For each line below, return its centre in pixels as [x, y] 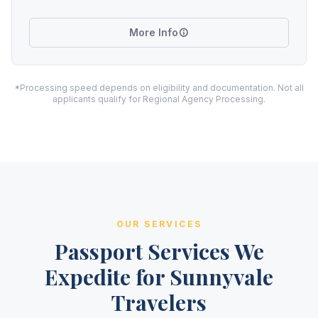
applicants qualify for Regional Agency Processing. [159, 99]
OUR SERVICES [159, 224]
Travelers [159, 302]
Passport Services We [159, 251]
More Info [154, 32]
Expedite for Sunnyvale [159, 277]
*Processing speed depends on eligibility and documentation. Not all [159, 88]
